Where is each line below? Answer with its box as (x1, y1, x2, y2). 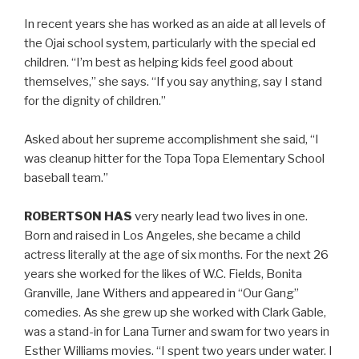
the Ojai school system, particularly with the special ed (24, 36, 316, 50)
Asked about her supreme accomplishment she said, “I (24, 132, 319, 147)
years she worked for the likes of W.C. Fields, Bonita (24, 267, 302, 281)
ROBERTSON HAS (24, 209, 132, 224)
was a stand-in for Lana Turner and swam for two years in (24, 325, 329, 339)
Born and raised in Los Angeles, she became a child (24, 228, 301, 243)
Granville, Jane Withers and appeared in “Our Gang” (24, 286, 299, 301)
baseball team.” (24, 171, 108, 185)
